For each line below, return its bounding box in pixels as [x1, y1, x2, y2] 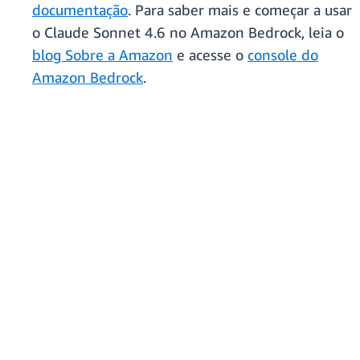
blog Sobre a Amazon [32, 46, 173, 64]
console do [247, 46, 318, 64]
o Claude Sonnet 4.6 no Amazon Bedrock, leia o [32, 23, 344, 42]
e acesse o [173, 46, 247, 64]
